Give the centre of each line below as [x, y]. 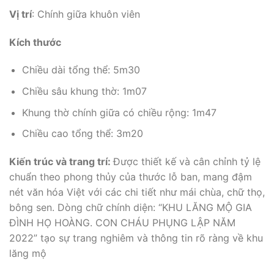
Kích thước [35, 42]
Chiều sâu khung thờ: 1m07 [84, 91]
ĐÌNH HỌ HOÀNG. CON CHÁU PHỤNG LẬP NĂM [122, 222]
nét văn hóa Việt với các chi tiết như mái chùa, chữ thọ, [137, 192]
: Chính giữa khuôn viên [86, 14]
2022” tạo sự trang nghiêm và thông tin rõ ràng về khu [136, 238]
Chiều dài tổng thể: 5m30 [81, 70]
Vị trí [20, 14]
